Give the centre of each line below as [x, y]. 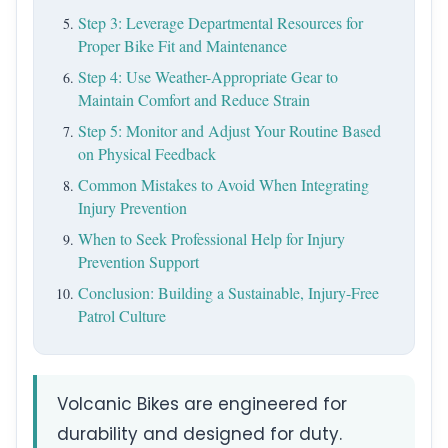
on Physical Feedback [147, 154]
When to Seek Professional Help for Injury [211, 239]
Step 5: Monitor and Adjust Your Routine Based [229, 131]
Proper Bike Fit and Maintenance [182, 46]
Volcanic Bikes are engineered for [202, 404]
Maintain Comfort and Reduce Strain [194, 100]
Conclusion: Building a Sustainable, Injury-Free [228, 293]
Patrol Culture [122, 316]
